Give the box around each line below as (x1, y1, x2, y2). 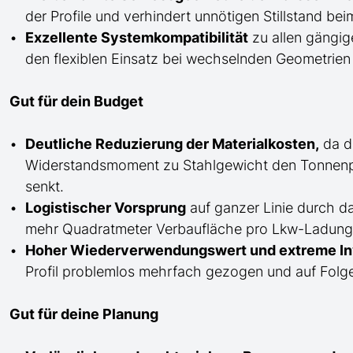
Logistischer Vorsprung (25, 199, 186, 216)
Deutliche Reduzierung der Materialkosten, (25, 136, 319, 152)
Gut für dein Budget (9, 93, 143, 110)
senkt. (25, 178, 64, 195)
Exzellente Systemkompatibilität (25, 29, 248, 46)
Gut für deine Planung (9, 306, 158, 322)
